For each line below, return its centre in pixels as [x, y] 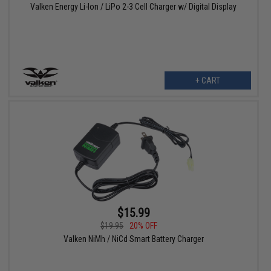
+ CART [207, 81]
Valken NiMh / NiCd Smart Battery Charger [133, 239]
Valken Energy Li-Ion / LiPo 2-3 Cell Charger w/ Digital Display [134, 7]
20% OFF [144, 226]
